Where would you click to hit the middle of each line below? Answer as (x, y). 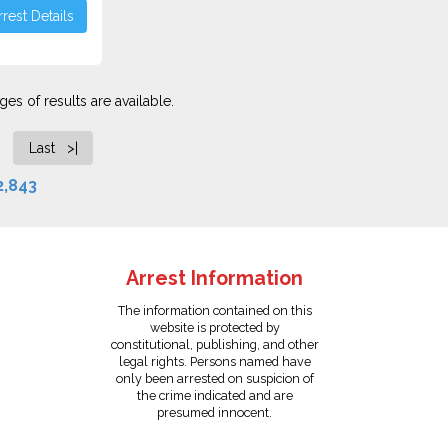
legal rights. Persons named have (214, 361)
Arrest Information (215, 278)
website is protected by (214, 327)
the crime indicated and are (214, 395)
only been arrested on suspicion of (214, 378)
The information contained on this (214, 310)
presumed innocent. (215, 412)
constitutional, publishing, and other (214, 344)
